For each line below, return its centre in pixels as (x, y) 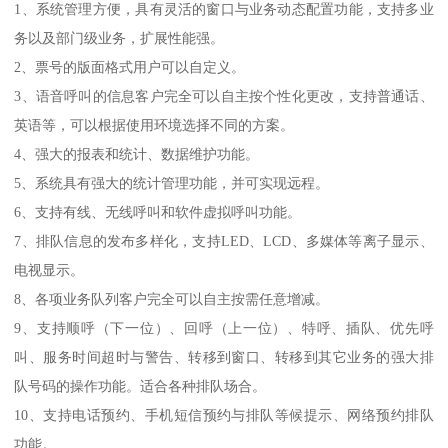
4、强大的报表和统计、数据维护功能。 (137, 154)
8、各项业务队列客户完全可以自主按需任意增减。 (172, 299)
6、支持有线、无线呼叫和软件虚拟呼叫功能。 (158, 212)
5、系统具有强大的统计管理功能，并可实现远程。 (172, 183)
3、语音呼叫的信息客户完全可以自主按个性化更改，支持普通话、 (224, 96)
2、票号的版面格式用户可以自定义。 (130, 67)
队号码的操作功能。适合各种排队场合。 (140, 386)
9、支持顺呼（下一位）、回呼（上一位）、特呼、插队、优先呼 (224, 328)
